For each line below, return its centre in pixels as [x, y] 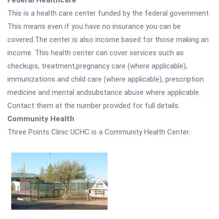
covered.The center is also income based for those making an [108, 40]
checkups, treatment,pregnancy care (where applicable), [97, 66]
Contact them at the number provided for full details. [94, 106]
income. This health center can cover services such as [96, 53]
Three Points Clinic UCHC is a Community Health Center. [99, 132]
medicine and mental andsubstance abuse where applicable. [104, 92]
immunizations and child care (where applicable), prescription [106, 79]
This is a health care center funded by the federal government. [109, 13]
